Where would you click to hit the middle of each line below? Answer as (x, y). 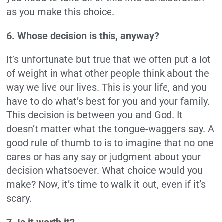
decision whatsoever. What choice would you (105, 171)
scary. (19, 198)
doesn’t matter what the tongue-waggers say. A (111, 129)
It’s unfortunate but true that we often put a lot (109, 60)
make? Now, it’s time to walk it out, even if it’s (106, 185)
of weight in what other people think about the (108, 74)
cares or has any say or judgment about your (104, 157)
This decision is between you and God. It (95, 115)
